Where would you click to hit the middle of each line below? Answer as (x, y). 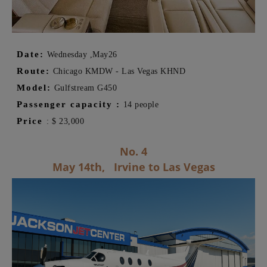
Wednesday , (68, 54)
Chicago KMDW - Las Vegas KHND (118, 71)
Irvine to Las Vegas (164, 167)
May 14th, (83, 167)
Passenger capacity (65, 104)
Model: (34, 87)
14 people (139, 104)
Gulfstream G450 (84, 88)
